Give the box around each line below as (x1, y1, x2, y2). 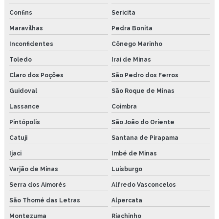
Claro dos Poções (9, 71, 64, 79)
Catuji (9, 134, 27, 141)
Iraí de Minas (111, 56, 151, 63)
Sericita (111, 9, 135, 16)
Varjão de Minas (9, 165, 58, 173)
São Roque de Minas (111, 87, 175, 94)
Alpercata (111, 197, 142, 204)
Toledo (9, 56, 32, 63)
